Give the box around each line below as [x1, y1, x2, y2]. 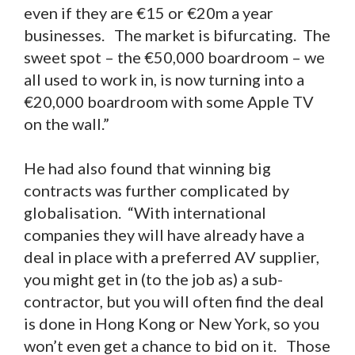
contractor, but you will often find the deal [24, 292, 324, 311]
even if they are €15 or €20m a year [24, 3, 273, 23]
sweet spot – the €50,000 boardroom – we [24, 48, 325, 67]
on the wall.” [24, 114, 113, 134]
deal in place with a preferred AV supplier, [24, 247, 319, 267]
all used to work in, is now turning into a [24, 70, 304, 90]
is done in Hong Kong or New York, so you [24, 314, 319, 334]
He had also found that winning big [24, 158, 271, 178]
